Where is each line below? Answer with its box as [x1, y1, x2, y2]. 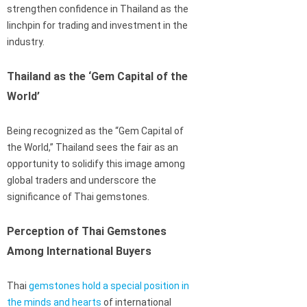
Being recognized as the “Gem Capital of [7, 125, 184, 137]
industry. [7, 36, 45, 48]
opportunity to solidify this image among [7, 158, 185, 170]
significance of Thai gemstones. [7, 191, 149, 203]
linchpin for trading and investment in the [7, 20, 188, 32]
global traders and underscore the [7, 175, 156, 186]
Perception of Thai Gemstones [7, 225, 167, 238]
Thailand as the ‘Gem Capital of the [7, 70, 188, 84]
